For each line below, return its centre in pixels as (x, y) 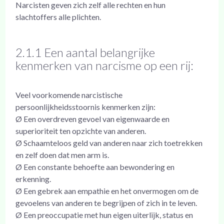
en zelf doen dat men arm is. (62, 154)
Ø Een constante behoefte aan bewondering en (95, 166)
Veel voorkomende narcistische (69, 94)
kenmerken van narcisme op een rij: (105, 65)
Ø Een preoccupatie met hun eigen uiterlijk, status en (104, 214)
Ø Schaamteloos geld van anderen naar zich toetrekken (109, 142)
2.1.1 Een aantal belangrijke (85, 52)
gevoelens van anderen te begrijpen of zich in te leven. (106, 202)
